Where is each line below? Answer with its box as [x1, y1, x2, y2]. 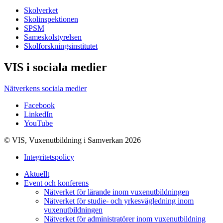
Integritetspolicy [24, 152, 74, 161]
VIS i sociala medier [4, 60, 107, 74]
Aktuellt [24, 169, 49, 178]
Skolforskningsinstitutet [24, 41, 98, 50]
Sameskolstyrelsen [24, 32, 82, 41]
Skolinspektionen [24, 14, 78, 23]
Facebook [24, 101, 55, 110]
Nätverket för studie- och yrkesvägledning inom [44, 196, 194, 205]
